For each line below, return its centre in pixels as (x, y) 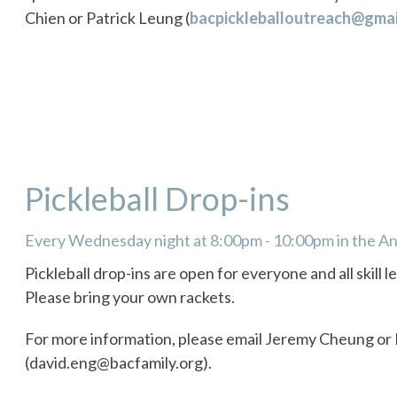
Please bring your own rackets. (130, 297)
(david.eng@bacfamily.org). (120, 363)
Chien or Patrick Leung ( (107, 18)
